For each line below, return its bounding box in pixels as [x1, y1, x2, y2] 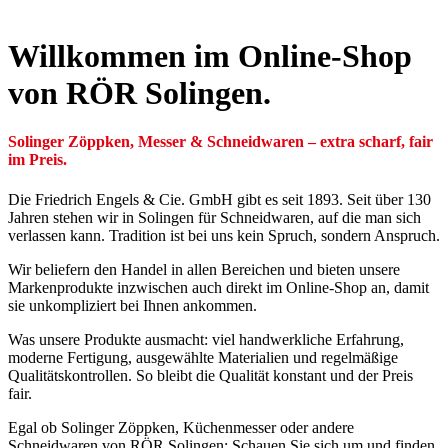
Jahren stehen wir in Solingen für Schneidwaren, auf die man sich [8, 208, 421, 226]
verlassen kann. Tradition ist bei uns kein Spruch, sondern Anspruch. [8, 226, 440, 244]
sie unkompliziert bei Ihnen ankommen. [8, 296, 257, 314]
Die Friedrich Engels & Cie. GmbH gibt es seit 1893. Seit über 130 [8, 190, 431, 208]
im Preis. [8, 151, 67, 169]
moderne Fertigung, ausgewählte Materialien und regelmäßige [8, 348, 398, 366]
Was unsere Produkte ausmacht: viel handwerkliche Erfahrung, [8, 330, 404, 348]
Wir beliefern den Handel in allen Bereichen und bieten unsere [8, 260, 400, 278]
